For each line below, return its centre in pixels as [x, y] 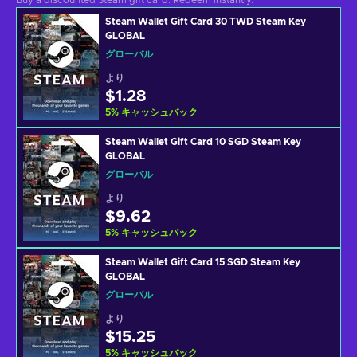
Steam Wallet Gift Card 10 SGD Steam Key [203, 142]
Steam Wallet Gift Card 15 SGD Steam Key [203, 262]
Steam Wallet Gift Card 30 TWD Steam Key [206, 22]
